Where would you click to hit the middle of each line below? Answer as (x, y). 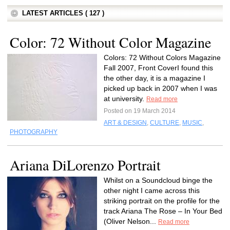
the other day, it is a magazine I (155, 78)
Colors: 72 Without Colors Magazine (162, 57)
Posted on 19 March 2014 (140, 111)
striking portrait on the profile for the (162, 201)
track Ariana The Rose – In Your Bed (163, 211)
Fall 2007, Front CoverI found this (158, 68)
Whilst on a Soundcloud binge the (158, 180)
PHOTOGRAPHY (34, 132)
